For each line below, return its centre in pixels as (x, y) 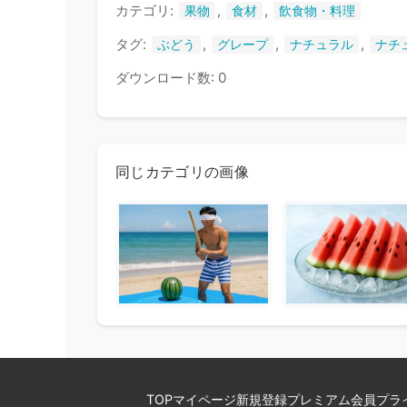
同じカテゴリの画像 (182, 172)
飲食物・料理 (317, 10)
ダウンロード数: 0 (171, 77)
